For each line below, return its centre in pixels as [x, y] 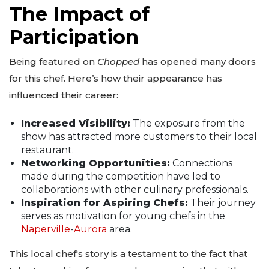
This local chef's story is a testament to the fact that [128, 254]
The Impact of [79, 14]
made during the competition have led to [121, 177]
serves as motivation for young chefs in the [123, 216]
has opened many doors [198, 61]
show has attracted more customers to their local [139, 137]
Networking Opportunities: [95, 163]
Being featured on [53, 61]
